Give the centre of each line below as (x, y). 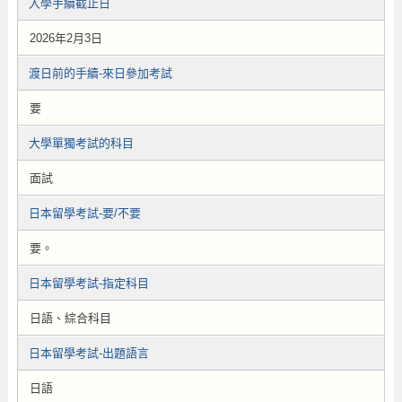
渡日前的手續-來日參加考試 (100, 73)
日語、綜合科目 (70, 318)
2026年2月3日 (66, 38)
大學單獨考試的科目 (81, 143)
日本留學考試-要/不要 (84, 213)
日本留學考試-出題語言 (88, 353)
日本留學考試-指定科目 (88, 283)
